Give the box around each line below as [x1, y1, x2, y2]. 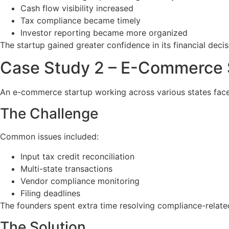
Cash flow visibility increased [20, 3, 133, 13]
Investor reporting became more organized [20, 27, 188, 38]
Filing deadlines [20, 188, 80, 198]
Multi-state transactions [20, 163, 112, 174]
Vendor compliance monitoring [20, 175, 140, 186]
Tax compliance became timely [20, 15, 141, 26]
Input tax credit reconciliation [20, 151, 134, 162]
